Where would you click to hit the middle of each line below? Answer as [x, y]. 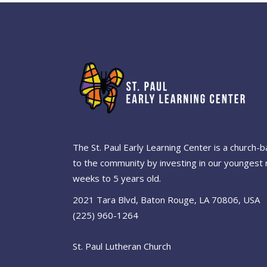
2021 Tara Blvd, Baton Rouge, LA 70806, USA [166, 199]
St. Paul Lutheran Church [122, 246]
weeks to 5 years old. [117, 178]
